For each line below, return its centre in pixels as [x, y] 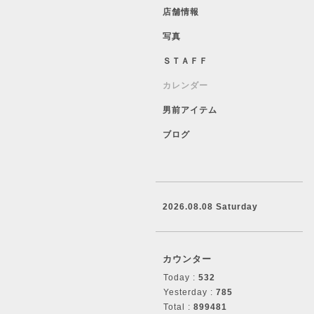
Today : [181, 278]
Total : [178, 307]
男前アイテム [190, 110]
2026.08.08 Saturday [210, 207]
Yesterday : [190, 292]
